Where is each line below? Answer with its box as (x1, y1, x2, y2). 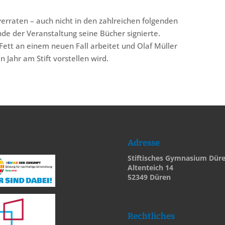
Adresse (127, 137, 160, 148)
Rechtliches (127, 210, 175, 221)
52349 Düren (127, 172, 171, 182)
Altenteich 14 (127, 162, 173, 172)
